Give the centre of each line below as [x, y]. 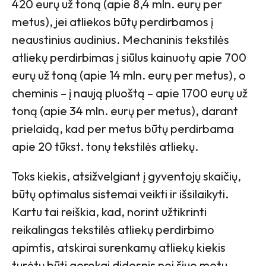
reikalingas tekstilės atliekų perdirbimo [113, 230]
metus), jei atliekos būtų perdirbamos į [113, 22]
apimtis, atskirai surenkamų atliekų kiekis [119, 248]
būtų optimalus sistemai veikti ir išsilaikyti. [120, 194]
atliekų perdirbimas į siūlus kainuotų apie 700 [129, 58]
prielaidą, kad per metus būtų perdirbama [123, 129]
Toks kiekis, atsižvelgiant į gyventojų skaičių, [126, 176]
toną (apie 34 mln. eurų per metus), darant [125, 111]
